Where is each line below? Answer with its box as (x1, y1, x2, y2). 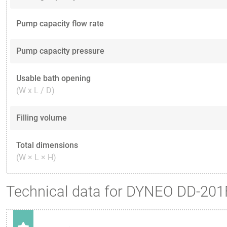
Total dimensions (16, 140, 78, 150)
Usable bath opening (16, 73, 91, 84)
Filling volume (16, 113, 67, 123)
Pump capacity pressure (16, 46, 104, 56)
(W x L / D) (16, 86, 55, 96)
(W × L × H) (16, 153, 56, 163)
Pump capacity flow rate (16, 19, 104, 29)
